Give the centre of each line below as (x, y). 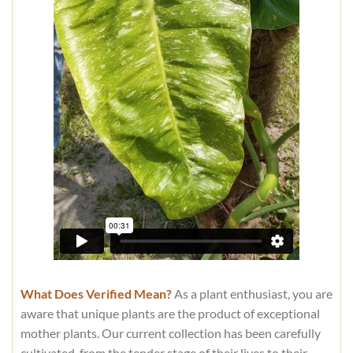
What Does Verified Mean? (96, 293)
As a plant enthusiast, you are (252, 293)
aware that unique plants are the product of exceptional (170, 313)
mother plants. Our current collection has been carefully (170, 333)
